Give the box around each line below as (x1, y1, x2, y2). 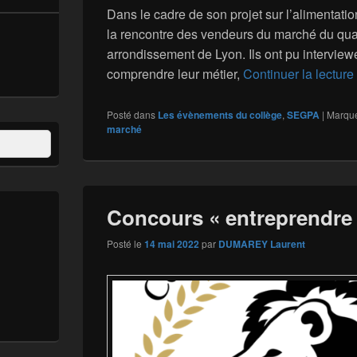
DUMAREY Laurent (218, 237, 305, 252)
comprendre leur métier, (107, 65, 243, 84)
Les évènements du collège (158, 108, 282, 123)
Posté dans (107, 108, 155, 122)
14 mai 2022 (144, 237, 199, 252)
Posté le (107, 237, 144, 251)
